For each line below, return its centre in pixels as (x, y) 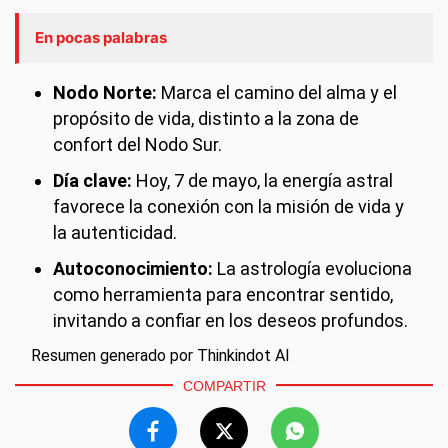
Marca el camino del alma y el (277, 92)
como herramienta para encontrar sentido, (223, 294)
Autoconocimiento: (133, 268)
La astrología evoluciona (312, 268)
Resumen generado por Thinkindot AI (160, 355)
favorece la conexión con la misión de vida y (228, 206)
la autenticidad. (115, 232)
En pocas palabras (101, 37)
